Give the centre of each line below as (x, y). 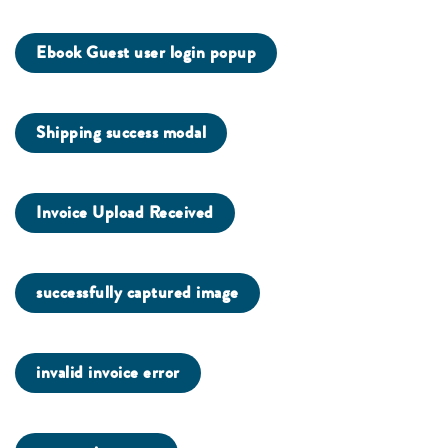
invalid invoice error (108, 373)
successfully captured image (137, 293)
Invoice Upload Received (125, 213)
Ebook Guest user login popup (146, 53)
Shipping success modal (121, 133)
